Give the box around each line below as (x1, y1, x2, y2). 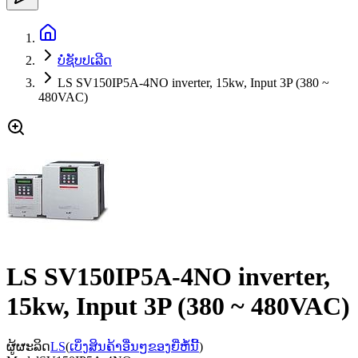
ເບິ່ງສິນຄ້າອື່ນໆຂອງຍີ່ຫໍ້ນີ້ (70, 339, 199, 353)
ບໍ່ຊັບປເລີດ (58, 53, 112, 67)
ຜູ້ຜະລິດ (6, 339, 50, 353)
